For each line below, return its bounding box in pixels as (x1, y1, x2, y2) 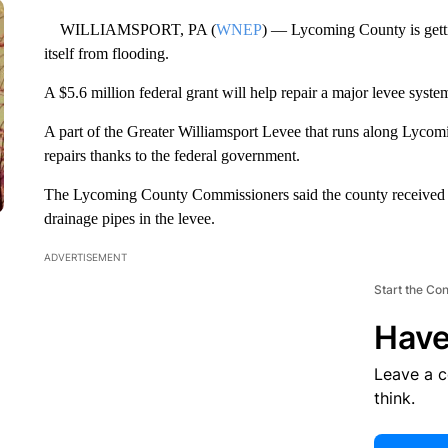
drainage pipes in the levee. (43, 210, 215, 227)
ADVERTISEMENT (43, 251, 127, 263)
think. (373, 388, 415, 408)
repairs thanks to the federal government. (43, 147, 300, 164)
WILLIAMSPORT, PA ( (43, 21, 216, 38)
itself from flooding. (43, 45, 169, 62)
